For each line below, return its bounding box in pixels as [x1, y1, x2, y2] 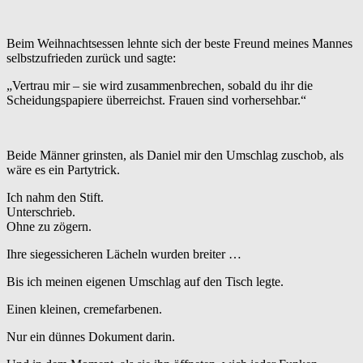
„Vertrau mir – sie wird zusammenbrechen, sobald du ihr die [6, 79, 313, 93]
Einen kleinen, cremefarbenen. [6, 302, 162, 317]
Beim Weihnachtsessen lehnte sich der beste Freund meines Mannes [6, 36, 352, 51]
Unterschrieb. [6, 205, 75, 220]
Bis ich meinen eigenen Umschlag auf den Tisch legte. [6, 275, 284, 289]
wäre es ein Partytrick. [6, 163, 120, 177]
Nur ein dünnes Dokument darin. [6, 330, 175, 344]
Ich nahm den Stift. [6, 190, 104, 205]
